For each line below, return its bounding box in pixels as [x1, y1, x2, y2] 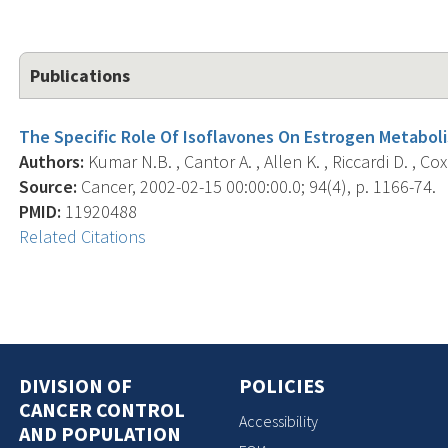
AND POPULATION [19, 420, 182, 446]
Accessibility [239, 411, 318, 431]
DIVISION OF [19, 372, 133, 398]
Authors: [19, 149, 85, 173]
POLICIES [239, 372, 325, 398]
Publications [30, 63, 131, 87]
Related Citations [19, 224, 147, 248]
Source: [19, 174, 78, 198]
